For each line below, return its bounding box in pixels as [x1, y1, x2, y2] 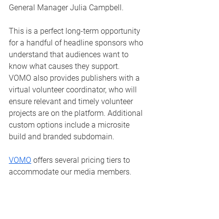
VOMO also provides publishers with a [9, 73, 142, 83]
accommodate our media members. [9, 167, 135, 177]
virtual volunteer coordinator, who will [9, 85, 139, 95]
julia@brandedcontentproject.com [9, 191, 126, 200]
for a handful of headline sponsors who [9, 38, 145, 48]
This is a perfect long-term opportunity [9, 26, 142, 36]
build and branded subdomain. [9, 132, 116, 142]
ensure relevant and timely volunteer [9, 97, 135, 107]
